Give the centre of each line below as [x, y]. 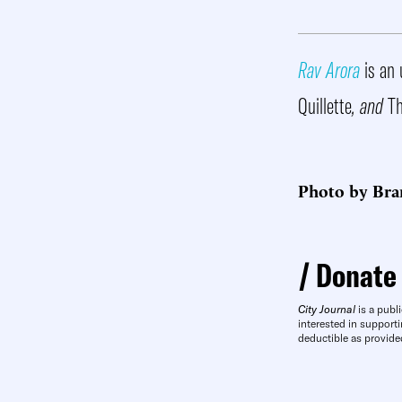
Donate [356, 275]
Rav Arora [329, 70]
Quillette [325, 105]
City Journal [327, 309]
